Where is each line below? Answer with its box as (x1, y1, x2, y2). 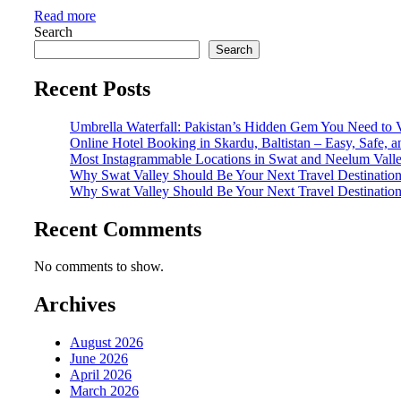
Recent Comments (34, 217, 201, 241)
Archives (34, 293, 115, 317)
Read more (34, 7, 96, 23)
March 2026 (70, 383, 139, 399)
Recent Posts (34, 76, 150, 100)
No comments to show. (34, 259, 164, 275)
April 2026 (70, 367, 132, 383)
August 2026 (70, 335, 143, 351)
